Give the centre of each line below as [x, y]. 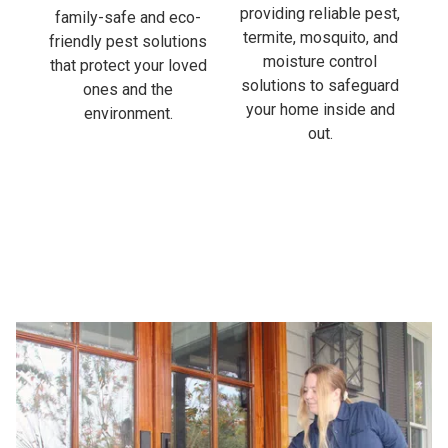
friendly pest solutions [128, 22]
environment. [128, 94]
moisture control [320, 42]
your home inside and [320, 90]
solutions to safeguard [320, 66]
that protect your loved [128, 46]
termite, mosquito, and [320, 18]
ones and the [128, 70]
